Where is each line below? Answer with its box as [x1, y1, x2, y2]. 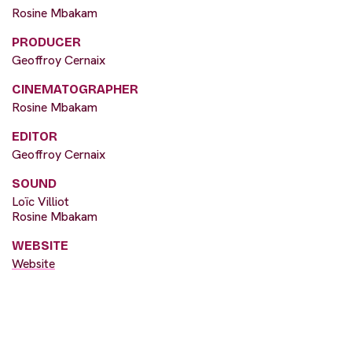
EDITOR [12, 129, 57, 145]
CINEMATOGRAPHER [12, 82, 138, 97]
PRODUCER [12, 35, 81, 50]
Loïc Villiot [12, 193, 69, 211]
